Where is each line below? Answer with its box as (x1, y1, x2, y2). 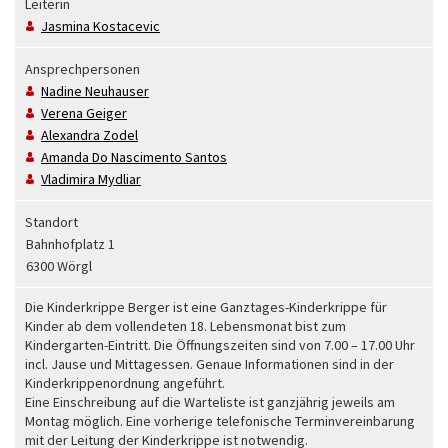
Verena (41, 103, 86, 122)
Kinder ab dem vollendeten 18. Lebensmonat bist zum (25, 316, 346, 335)
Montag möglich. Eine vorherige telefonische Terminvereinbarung (25, 411, 415, 430)
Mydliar (98, 169, 141, 188)
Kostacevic (93, 16, 160, 35)
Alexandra (41, 125, 103, 144)
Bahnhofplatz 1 (26, 234, 115, 253)
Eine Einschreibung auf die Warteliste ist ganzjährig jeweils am (25, 392, 395, 411)
